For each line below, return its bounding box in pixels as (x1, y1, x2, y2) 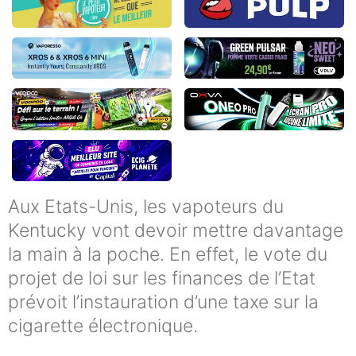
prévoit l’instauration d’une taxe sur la (8, 291, 319, 314)
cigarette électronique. (8, 315, 198, 338)
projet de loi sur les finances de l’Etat (8, 267, 315, 290)
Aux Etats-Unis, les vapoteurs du (8, 195, 284, 219)
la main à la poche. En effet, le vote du (8, 243, 327, 266)
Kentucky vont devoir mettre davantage (8, 219, 343, 242)
